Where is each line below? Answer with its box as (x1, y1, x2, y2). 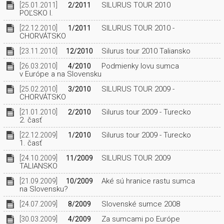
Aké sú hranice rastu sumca (99, 176, 195, 185)
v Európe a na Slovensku (19, 69, 101, 78)
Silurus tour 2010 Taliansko (99, 46, 190, 55)
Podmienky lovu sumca (99, 61, 179, 70)
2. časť (19, 115, 42, 124)
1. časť (19, 138, 42, 147)
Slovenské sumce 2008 (99, 199, 180, 208)
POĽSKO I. (19, 8, 53, 17)
